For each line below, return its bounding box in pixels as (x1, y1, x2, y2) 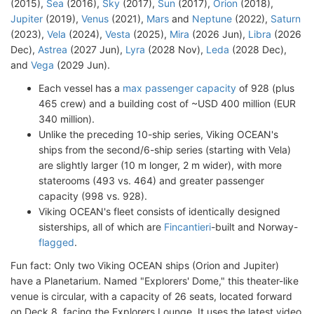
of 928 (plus (236, 82, 294, 95)
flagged (39, 236, 74, 249)
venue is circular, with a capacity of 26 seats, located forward (11, 290, 292, 303)
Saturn (271, 13, 301, 25)
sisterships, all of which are (39, 221, 164, 233)
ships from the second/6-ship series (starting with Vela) (39, 144, 291, 156)
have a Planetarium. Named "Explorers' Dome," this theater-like (11, 275, 299, 287)
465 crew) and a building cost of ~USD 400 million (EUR (39, 97, 296, 110)
